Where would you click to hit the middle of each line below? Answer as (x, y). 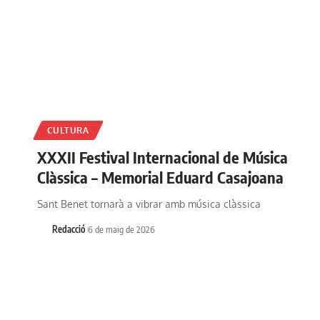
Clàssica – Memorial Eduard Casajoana (160, 177)
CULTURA (68, 130)
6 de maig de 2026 (121, 229)
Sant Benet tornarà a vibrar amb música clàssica (149, 204)
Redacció (68, 229)
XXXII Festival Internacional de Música (162, 157)
